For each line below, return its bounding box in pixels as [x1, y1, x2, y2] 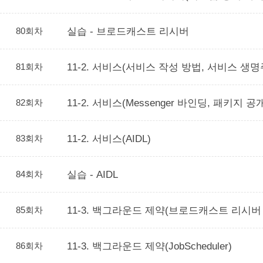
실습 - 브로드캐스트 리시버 [67, 25, 189, 37]
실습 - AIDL [67, 168, 118, 180]
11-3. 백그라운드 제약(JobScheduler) [67, 240, 232, 252]
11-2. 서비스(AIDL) [67, 133, 151, 144]
